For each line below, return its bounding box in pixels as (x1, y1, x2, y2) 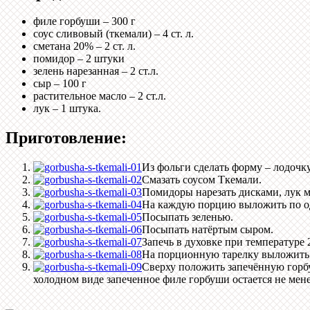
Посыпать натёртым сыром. (142, 224, 273, 236)
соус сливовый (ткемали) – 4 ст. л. (33, 28, 194, 40)
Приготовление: (6, 129, 127, 147)
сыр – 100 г (33, 77, 86, 90)
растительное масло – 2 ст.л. (33, 90, 166, 102)
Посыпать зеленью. (142, 211, 233, 224)
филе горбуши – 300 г (33, 15, 136, 28)
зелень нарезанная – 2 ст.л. (33, 65, 158, 77)
